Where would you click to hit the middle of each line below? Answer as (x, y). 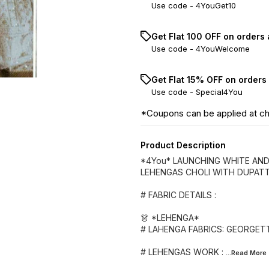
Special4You (219, 92)
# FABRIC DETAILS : (178, 195)
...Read (238, 253)
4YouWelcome (223, 49)
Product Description (183, 145)
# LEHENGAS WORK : (182, 252)
